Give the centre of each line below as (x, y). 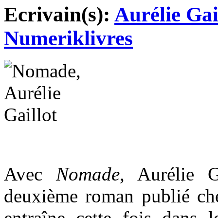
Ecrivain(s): (59, 14)
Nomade (88, 174)
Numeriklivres (68, 38)
